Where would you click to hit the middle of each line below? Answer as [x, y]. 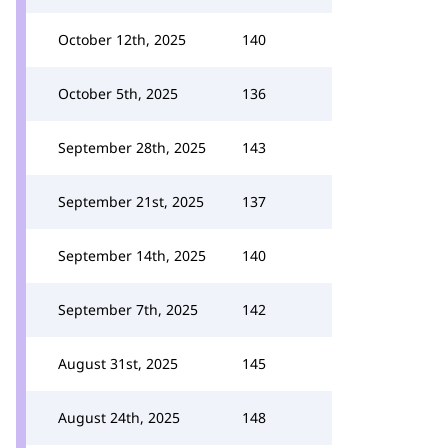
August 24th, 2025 [119, 417]
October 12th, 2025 [122, 39]
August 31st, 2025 [118, 363]
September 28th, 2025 [132, 147]
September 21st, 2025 [131, 201]
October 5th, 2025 [118, 93]
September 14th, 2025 [132, 255]
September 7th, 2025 [128, 309]
